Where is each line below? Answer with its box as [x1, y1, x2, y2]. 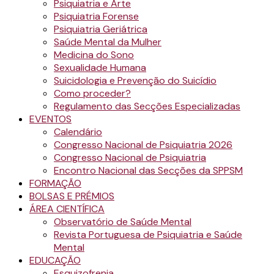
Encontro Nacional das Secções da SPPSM [54, 164, 243, 177]
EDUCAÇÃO [29, 254, 81, 267]
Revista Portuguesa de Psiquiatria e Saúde [54, 228, 242, 241]
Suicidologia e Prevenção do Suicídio [54, 74, 217, 87]
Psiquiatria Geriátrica [54, 23, 147, 35]
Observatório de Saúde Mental [54, 215, 191, 228]
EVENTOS [29, 113, 72, 125]
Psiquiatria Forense [54, 10, 139, 23]
